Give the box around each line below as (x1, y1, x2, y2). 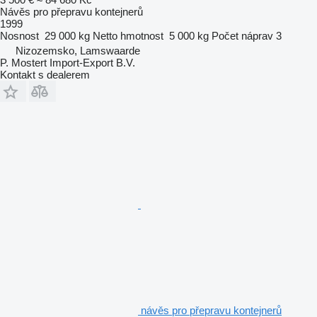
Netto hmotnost (93, 29, 163, 42)
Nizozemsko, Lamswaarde (16, 44, 140, 57)
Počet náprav (212, 29, 273, 42)
